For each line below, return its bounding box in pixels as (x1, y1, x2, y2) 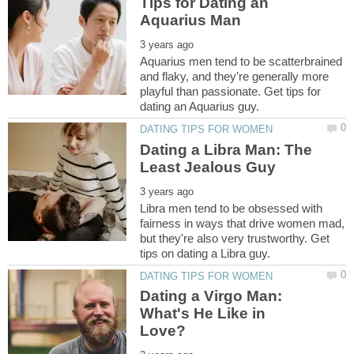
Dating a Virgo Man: (140, 288, 283, 305)
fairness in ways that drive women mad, (140, 216, 345, 230)
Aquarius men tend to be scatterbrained (140, 55, 343, 69)
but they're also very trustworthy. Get (140, 231, 330, 245)
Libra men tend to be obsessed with (140, 201, 323, 215)
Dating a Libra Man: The (140, 141, 313, 158)
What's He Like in (140, 305, 266, 322)
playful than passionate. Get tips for (140, 85, 322, 99)
